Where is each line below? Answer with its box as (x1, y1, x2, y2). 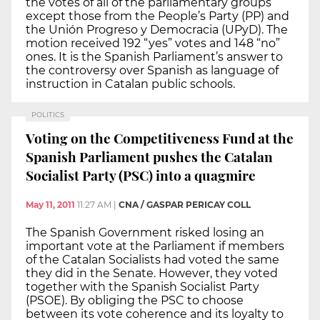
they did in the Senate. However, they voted (26, 266, 278, 281)
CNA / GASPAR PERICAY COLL (119, 199, 251, 211)
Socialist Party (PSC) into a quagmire (26, 165, 256, 184)
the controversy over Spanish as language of (26, 63, 279, 77)
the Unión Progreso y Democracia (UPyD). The (26, 22, 288, 36)
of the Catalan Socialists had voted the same (26, 253, 279, 267)
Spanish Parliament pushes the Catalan (26, 146, 273, 166)
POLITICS (31, 110, 64, 119)
